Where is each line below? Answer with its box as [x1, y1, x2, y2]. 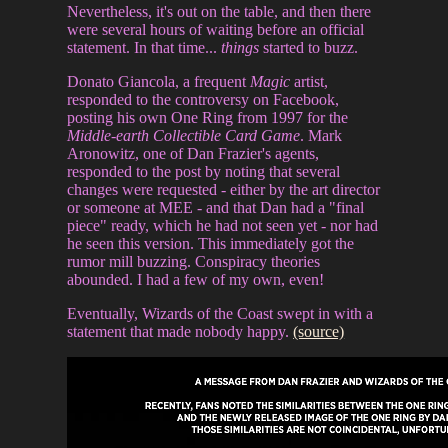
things [221, 38, 260, 56]
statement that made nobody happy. [67, 322, 294, 340]
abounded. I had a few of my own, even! [67, 270, 325, 288]
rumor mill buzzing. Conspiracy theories [67, 252, 321, 270]
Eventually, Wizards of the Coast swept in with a [67, 304, 374, 322]
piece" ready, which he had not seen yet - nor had [67, 216, 379, 234]
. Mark [300, 126, 343, 144]
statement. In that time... [67, 38, 222, 56]
